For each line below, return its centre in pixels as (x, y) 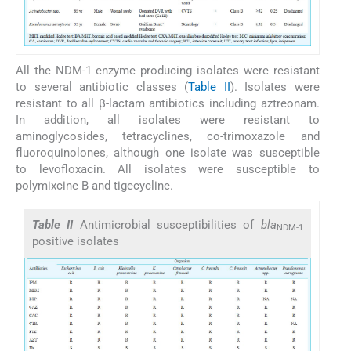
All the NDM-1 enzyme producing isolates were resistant (168, 71)
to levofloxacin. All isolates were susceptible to (168, 170)
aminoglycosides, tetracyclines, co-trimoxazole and (168, 137)
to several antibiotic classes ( (102, 87)
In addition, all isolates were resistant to (168, 120)
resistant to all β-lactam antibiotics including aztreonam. (168, 104)
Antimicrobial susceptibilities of (170, 224)
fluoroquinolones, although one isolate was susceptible (168, 153)
